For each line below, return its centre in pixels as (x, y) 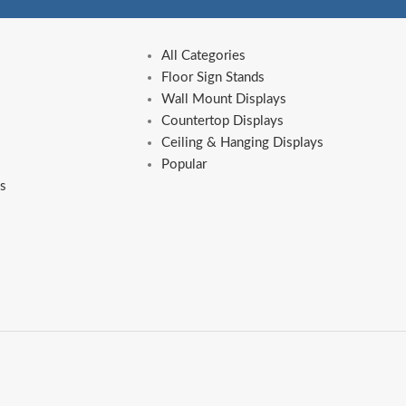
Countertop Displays (222, 121)
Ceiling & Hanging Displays (242, 143)
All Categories (203, 56)
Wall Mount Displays (223, 100)
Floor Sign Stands (213, 78)
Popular (184, 165)
